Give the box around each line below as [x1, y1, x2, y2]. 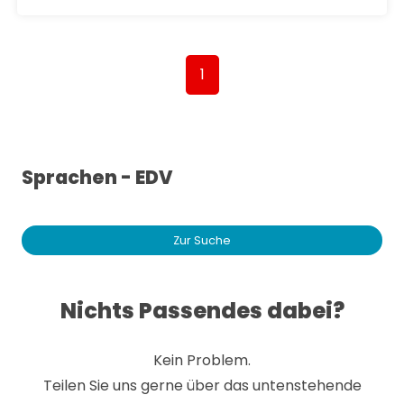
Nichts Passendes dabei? [60, 295, 344, 326]
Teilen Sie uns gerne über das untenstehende [42, 374, 362, 396]
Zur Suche [173, 232, 231, 248]
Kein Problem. [153, 349, 251, 371]
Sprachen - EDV [22, 163, 173, 190]
